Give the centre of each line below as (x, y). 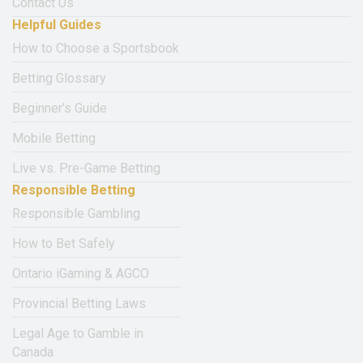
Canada (33, 352)
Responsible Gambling (76, 214)
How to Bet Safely (64, 244)
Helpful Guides (57, 25)
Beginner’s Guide (60, 109)
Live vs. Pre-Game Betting (86, 169)
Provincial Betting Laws (79, 304)
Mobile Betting (54, 139)
